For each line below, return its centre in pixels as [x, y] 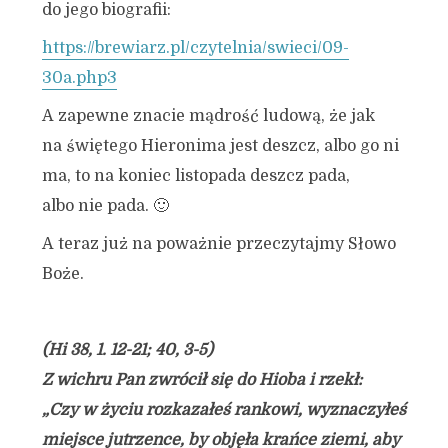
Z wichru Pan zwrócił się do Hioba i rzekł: [201, 380]
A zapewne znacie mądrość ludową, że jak [208, 116]
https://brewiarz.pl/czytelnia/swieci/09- [195, 48]
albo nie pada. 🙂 [105, 206]
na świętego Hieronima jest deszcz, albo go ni [220, 146]
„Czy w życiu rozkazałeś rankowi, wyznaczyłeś [223, 410]
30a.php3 [79, 78]
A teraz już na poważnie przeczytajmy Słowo [218, 244]
